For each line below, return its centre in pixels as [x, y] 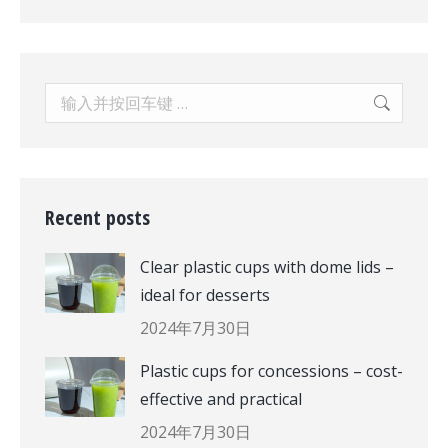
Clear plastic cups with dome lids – [267, 267]
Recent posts [97, 217]
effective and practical [221, 399]
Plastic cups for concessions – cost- [271, 371]
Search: [71, 96]
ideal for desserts [205, 295]
